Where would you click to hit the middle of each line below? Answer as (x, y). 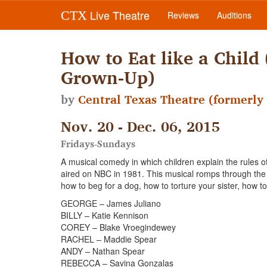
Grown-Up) (108, 77)
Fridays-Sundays (98, 144)
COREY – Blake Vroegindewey (118, 227)
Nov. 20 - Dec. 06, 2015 (140, 126)
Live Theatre (118, 15)
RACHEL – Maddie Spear (109, 239)
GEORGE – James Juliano (111, 203)
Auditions (234, 15)
